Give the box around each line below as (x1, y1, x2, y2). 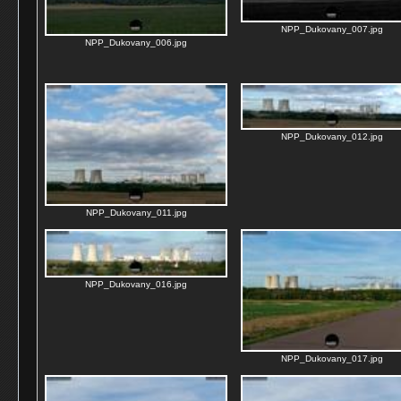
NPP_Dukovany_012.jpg (281, 132, 383, 141)
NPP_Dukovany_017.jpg (281, 354, 383, 363)
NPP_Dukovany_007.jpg (281, 24, 383, 34)
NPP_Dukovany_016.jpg (85, 279, 187, 289)
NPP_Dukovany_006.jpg (85, 38, 187, 47)
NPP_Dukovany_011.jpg (85, 208, 187, 218)
